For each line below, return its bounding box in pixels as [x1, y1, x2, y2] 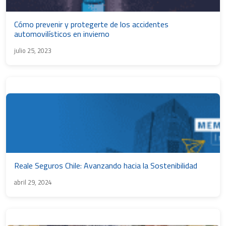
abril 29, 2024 [14, 177, 52, 187]
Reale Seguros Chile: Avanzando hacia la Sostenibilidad [14, 159, 197, 172]
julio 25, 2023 [14, 45, 51, 55]
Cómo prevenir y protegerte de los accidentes [14, 18, 168, 30]
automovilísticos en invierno [14, 28, 109, 40]
